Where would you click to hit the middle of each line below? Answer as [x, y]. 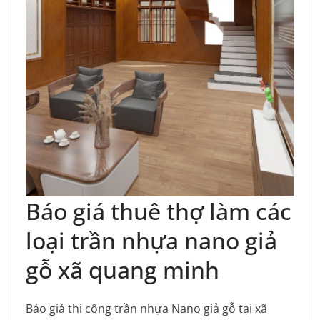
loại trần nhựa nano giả [151, 241]
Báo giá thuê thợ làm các [159, 211]
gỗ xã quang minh [122, 270]
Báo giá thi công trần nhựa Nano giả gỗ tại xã [146, 309]
